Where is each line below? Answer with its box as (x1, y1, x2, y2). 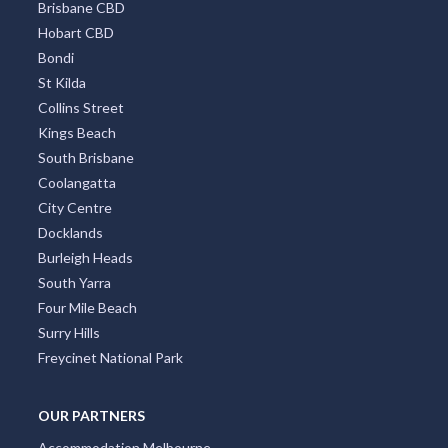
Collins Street (37, 98, 124, 116)
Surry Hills (37, 323, 100, 341)
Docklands (37, 223, 103, 241)
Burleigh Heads (37, 248, 133, 266)
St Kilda (37, 73, 86, 91)
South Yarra (37, 273, 111, 291)
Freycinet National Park (37, 348, 183, 366)
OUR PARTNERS (37, 406, 145, 424)
